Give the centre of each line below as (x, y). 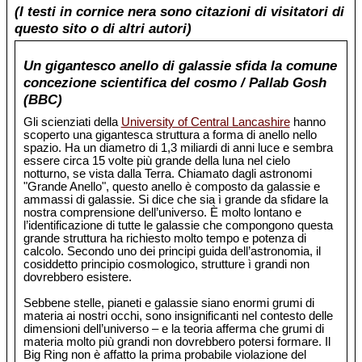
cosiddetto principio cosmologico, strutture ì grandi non (166, 264)
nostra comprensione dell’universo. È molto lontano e (162, 213)
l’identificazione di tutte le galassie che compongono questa (178, 225)
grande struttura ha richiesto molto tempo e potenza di (164, 238)
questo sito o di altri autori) (103, 28)
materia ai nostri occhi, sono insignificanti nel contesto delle (178, 316)
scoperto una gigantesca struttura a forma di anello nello (170, 135)
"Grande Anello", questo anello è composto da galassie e (171, 187)
